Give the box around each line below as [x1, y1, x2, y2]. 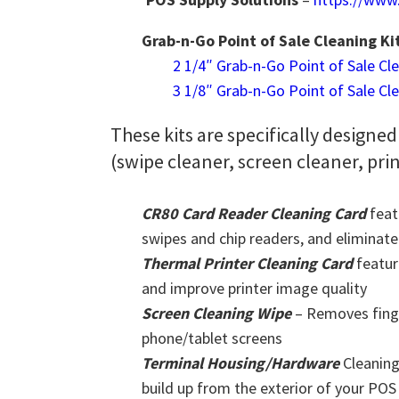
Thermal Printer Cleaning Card [142, 253, 353, 273]
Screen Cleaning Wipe [142, 303, 295, 323]
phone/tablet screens [142, 328, 282, 348]
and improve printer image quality [142, 278, 367, 298]
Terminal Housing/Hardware [142, 353, 343, 373]
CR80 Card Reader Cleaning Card [142, 203, 366, 224]
